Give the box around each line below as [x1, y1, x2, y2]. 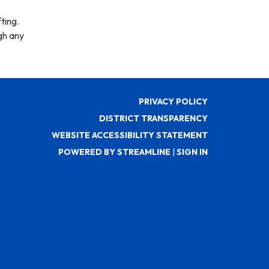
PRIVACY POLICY [139, 96, 208, 107]
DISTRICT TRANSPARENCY [99, 113, 208, 124]
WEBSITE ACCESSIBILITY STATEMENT [52, 130, 208, 141]
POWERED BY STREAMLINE [58, 147, 171, 157]
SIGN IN [177, 147, 208, 157]
